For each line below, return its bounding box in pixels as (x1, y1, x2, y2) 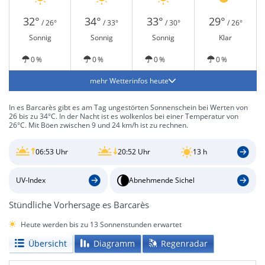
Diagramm (93, 237, 135, 249)
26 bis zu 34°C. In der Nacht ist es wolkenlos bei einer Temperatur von (9, 111, 238, 121)
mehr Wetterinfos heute (90, 76, 169, 86)
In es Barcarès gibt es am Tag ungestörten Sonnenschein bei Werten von (9, 102, 248, 112)
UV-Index (16, 175, 46, 186)
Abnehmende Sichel (128, 175, 195, 186)
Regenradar (161, 237, 208, 249)
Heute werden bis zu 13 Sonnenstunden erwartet (21, 219, 182, 230)
